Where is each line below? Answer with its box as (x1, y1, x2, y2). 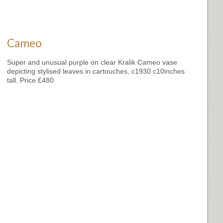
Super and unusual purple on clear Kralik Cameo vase (7, 58, 177, 66)
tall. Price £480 (7, 76, 54, 84)
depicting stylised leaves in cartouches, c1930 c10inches (7, 67, 185, 75)
